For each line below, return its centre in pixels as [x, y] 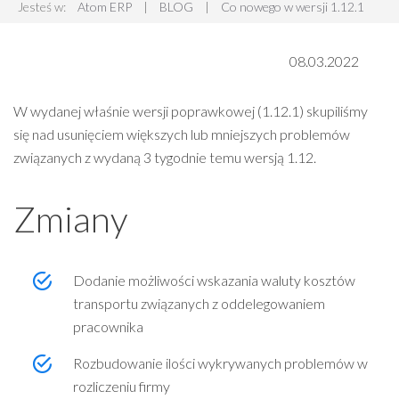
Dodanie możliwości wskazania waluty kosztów [214, 280]
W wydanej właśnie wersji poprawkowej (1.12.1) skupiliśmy [191, 111]
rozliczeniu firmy [122, 386]
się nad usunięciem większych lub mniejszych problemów [182, 134]
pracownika [108, 326]
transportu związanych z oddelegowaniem [199, 303]
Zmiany [70, 219]
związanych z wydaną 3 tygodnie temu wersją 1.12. [165, 157]
